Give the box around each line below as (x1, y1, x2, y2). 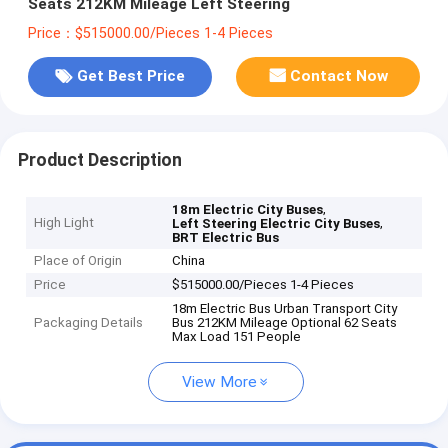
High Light (34, 215, 95, 231)
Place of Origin (34, 253, 123, 269)
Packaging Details (34, 315, 144, 331)
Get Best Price (76, 67, 185, 86)
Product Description (17, 149, 182, 170)
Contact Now (290, 67, 389, 86)
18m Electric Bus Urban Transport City (172, 301, 398, 317)
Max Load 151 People (172, 329, 302, 345)
